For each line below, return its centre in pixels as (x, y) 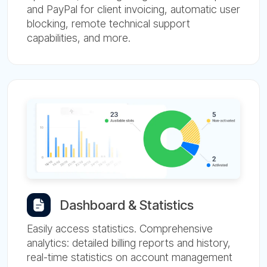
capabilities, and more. (79, 38)
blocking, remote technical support (108, 23)
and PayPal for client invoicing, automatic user (133, 9)
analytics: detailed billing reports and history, (129, 243)
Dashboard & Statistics (127, 205)
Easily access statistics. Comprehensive (120, 228)
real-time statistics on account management (130, 257)
